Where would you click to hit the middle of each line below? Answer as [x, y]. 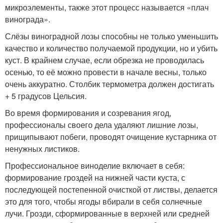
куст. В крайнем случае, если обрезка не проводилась [105, 60]
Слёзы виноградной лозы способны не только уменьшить [111, 36]
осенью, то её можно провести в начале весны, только [106, 72]
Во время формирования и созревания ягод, [88, 112]
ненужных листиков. [42, 148]
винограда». [28, 19]
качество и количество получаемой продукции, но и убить [111, 48]
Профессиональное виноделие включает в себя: [95, 165]
